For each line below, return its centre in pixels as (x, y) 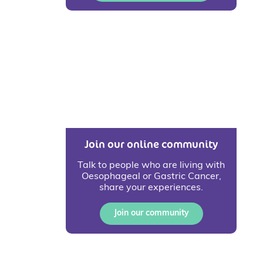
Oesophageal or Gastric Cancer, (151, 176)
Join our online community (151, 144)
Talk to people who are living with (151, 165)
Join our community (151, 213)
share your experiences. (151, 188)
